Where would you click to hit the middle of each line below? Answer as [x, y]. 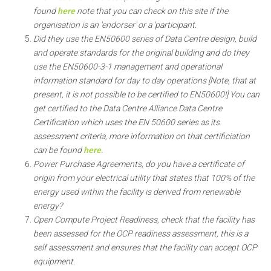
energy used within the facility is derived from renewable [137, 192]
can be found [58, 150]
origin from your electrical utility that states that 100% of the [144, 178]
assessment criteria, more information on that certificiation [142, 136]
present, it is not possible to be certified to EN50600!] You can [146, 94]
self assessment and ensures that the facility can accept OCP [145, 247]
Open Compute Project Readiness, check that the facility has [144, 220]
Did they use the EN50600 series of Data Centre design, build [145, 39]
